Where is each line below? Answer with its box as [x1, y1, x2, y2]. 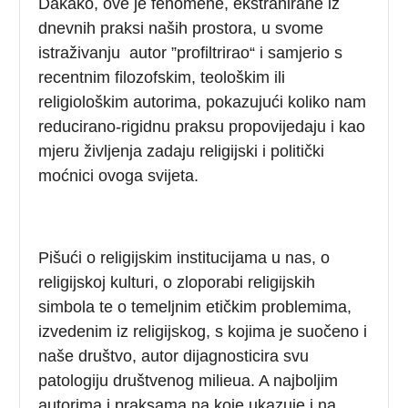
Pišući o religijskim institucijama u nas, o [38, 248, 331, 267]
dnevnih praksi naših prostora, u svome [38, 18, 324, 37]
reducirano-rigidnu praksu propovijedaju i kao [38, 117, 366, 136]
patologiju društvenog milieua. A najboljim [38, 371, 339, 390]
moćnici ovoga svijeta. [38, 166, 199, 185]
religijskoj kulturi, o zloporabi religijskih [38, 272, 316, 291]
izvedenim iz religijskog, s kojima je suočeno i [38, 321, 368, 341]
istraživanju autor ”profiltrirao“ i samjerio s [38, 43, 343, 62]
